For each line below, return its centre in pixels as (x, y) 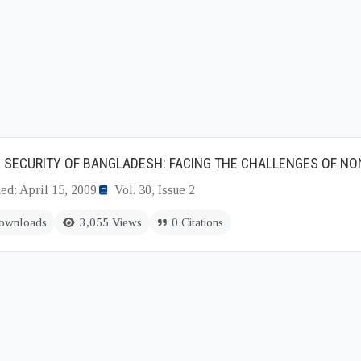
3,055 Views (111, 222)
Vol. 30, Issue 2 (155, 190)
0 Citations (197, 222)
